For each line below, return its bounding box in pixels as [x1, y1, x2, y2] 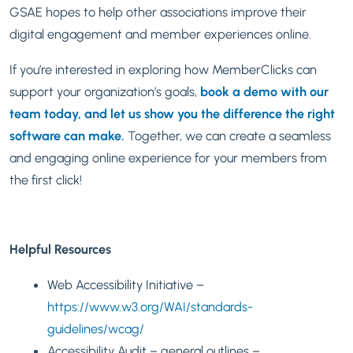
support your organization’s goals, [9, 83, 200, 99]
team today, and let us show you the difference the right [9, 105, 335, 121]
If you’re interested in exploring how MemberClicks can [9, 61, 317, 77]
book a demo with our [200, 83, 329, 99]
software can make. [9, 127, 124, 143]
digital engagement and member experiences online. [9, 26, 318, 43]
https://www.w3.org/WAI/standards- [47, 298, 253, 314]
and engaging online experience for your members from [9, 149, 327, 165]
